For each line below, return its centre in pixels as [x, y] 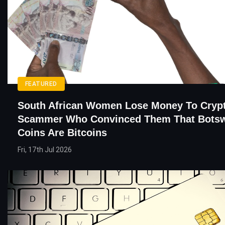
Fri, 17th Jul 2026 [45, 149]
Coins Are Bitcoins [62, 132]
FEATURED [41, 84]
